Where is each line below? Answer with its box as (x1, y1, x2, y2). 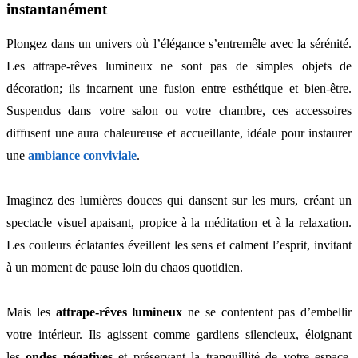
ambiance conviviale (28, 149, 137, 163)
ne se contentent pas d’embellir (182, 305, 352, 320)
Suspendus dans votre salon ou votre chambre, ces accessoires (6, 104, 352, 118)
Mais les (6, 305, 56, 320)
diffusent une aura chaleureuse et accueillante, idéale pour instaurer (6, 126, 352, 141)
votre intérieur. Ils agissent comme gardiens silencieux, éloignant (6, 328, 352, 342)
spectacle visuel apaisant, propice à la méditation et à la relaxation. (6, 216, 352, 230)
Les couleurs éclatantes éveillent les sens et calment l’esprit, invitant (6, 238, 352, 253)
